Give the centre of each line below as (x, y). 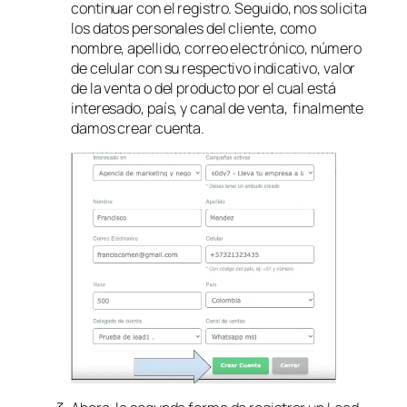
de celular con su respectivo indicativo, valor (213, 69)
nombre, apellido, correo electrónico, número (216, 49)
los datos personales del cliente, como (194, 29)
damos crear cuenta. (140, 129)
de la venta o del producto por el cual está (203, 89)
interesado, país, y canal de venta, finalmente (218, 109)
